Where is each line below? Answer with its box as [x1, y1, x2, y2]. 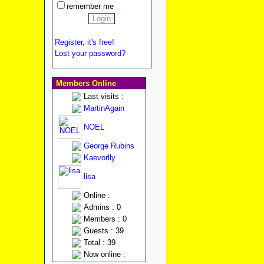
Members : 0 [83, 214, 127, 223]
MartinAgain [83, 104, 124, 113]
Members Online [53, 79, 116, 88]
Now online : [83, 250, 126, 259]
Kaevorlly [83, 153, 115, 162]
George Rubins [83, 141, 134, 150]
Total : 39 [83, 238, 115, 247]
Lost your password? [54, 49, 126, 58]
